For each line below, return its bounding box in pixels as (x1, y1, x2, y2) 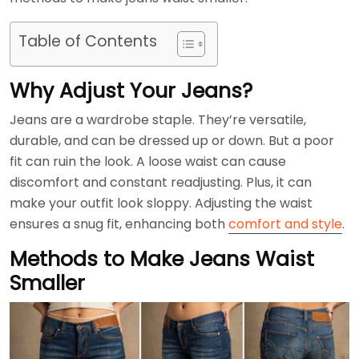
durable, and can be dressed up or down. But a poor (10, 131, 334, 150)
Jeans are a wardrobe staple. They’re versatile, (10, 111, 306, 129)
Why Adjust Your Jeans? (10, 77, 252, 105)
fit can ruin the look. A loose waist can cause (10, 152, 286, 171)
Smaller (10, 269, 85, 297)
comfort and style (228, 215, 342, 233)
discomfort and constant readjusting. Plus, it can (10, 173, 312, 192)
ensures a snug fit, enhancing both (10, 215, 228, 233)
